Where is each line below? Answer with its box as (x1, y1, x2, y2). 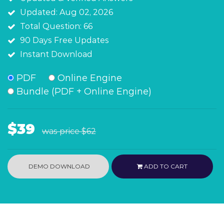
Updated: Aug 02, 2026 (20, 7, 113, 17)
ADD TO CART (142, 162, 188, 170)
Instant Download (20, 49, 92, 59)
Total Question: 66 (20, 21, 92, 31)
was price (42, 126, 81, 136)
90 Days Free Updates (20, 35, 109, 45)
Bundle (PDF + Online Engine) (14, 86, 151, 97)
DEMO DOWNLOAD (26, 162, 90, 170)
